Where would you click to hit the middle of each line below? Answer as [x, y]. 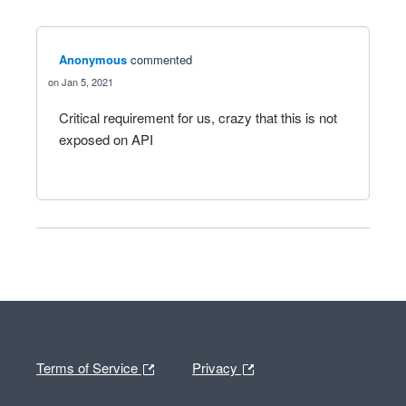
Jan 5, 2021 [87, 82]
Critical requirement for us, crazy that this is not [198, 117]
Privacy [217, 367]
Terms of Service [89, 367]
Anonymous [93, 59]
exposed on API [106, 139]
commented [161, 59]
